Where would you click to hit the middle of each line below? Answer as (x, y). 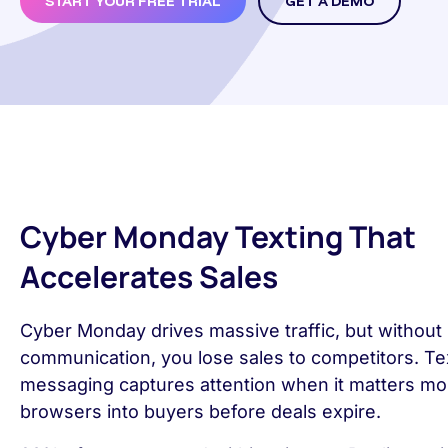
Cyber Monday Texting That (218, 236)
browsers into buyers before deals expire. (200, 411)
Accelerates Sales (149, 276)
